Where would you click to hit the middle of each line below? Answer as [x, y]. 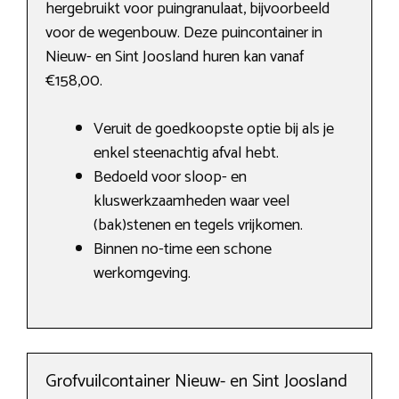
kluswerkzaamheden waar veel [191, 202]
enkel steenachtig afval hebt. [186, 154]
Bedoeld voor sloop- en [170, 178]
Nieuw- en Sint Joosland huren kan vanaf [175, 57]
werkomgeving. [142, 274]
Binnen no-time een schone [183, 250]
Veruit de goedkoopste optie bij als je [214, 130]
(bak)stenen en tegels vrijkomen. [198, 226]
